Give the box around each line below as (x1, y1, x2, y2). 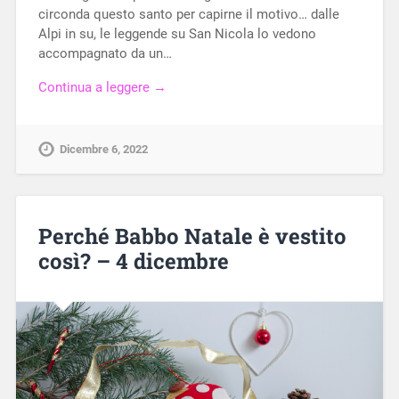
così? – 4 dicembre (37, 247, 229, 276)
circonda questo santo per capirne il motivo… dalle (37, 5, 339, 22)
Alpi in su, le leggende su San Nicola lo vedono (37, 25, 316, 42)
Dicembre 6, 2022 (59, 142, 148, 157)
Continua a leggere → (37, 79, 167, 96)
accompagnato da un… (37, 45, 172, 61)
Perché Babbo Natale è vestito (37, 222, 346, 251)
